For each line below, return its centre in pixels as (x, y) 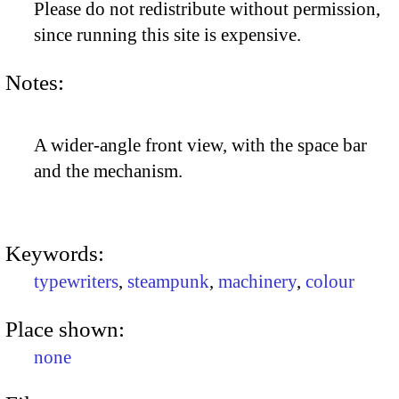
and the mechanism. (108, 171)
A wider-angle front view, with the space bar (200, 146)
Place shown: (65, 329)
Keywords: (55, 254)
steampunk (168, 282)
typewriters (76, 282)
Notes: (35, 82)
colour (330, 282)
